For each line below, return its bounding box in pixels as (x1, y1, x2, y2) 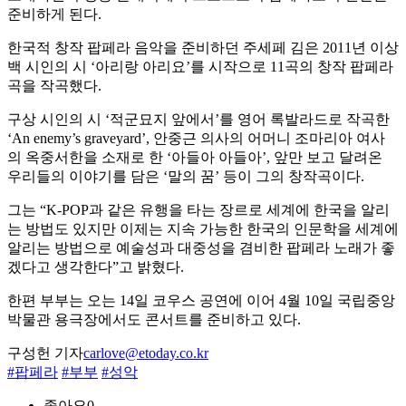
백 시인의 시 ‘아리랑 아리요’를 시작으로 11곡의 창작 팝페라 (7, 59, 393, 75)
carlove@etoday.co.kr (83, 345, 208, 362)
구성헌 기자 (7, 345, 83, 362)
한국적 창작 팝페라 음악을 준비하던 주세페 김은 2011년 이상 (7, 40, 399, 56)
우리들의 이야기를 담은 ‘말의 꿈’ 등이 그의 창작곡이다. (7, 169, 364, 185)
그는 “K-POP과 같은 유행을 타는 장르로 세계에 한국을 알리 (7, 202, 390, 218)
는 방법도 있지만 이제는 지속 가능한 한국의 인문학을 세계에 (7, 221, 399, 237)
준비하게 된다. (7, 6, 101, 23)
